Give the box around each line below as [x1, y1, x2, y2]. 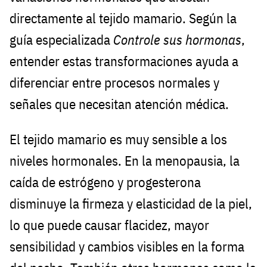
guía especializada [10, 30, 113, 48]
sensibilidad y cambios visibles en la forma [10, 237, 244, 255]
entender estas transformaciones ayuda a [10, 52, 238, 70]
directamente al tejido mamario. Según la [10, 9, 237, 27]
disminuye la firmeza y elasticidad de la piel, [10, 194, 252, 212]
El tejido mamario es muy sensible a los [10, 130, 227, 148]
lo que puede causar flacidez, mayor [10, 216, 209, 234]
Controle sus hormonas [113, 30, 241, 48]
